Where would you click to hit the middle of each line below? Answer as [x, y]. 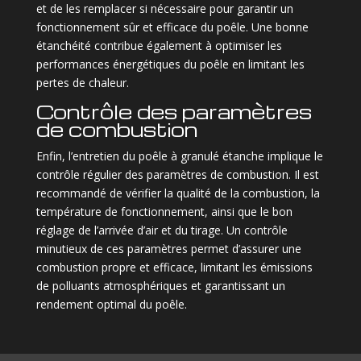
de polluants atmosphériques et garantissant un [160, 285]
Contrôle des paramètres [174, 111]
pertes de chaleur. [82, 82]
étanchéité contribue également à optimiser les [159, 45]
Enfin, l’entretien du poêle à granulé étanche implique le [179, 156]
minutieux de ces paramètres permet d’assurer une [168, 248]
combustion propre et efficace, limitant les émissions [174, 267]
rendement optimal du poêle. [111, 304]
